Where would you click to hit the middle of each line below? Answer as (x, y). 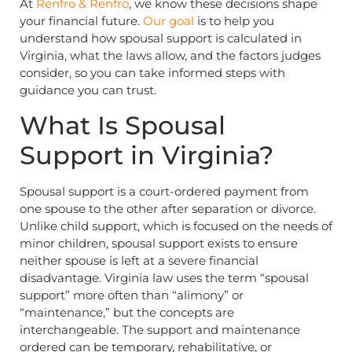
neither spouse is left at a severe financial (139, 260)
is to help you (234, 21)
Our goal (169, 21)
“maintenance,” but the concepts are (127, 312)
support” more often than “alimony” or (132, 295)
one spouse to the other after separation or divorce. (168, 208)
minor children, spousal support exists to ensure (159, 243)
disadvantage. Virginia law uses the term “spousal (164, 277)
